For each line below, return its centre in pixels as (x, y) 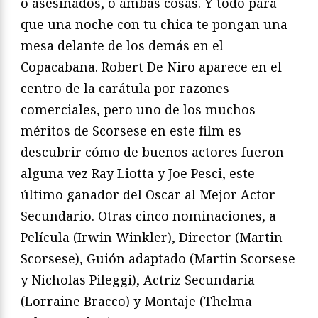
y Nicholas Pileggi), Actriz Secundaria (138, 280)
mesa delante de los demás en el (122, 46)
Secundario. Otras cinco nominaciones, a (148, 216)
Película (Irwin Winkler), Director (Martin (152, 237)
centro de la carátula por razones (125, 88)
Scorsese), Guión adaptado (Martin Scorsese (158, 259)
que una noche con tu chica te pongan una (154, 24)
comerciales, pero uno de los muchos (138, 110)
